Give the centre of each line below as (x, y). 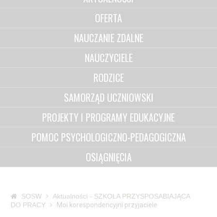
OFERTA (108, 18)
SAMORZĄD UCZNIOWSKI (108, 97)
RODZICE (108, 77)
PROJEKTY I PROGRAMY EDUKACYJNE (108, 117)
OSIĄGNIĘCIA (108, 157)
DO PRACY (28, 205)
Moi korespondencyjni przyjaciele (107, 205)
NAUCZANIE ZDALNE (108, 38)
